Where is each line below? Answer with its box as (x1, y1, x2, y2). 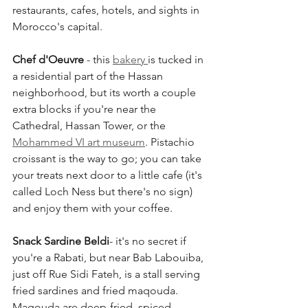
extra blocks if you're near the (12, 102, 159, 115)
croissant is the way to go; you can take (12, 151, 204, 165)
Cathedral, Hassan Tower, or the (12, 118, 168, 132)
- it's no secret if (109, 234, 189, 247)
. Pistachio (145, 135, 197, 148)
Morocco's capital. (12, 19, 102, 33)
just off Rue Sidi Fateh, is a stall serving (12, 267, 203, 280)
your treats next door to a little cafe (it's (12, 168, 205, 181)
